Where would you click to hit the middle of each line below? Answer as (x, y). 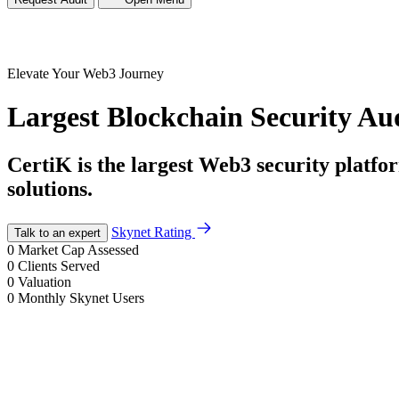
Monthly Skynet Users (81, 297)
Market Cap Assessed (78, 249)
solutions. (50, 188)
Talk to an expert (57, 232)
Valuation (45, 281)
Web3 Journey (123, 73)
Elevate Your (45, 73)
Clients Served (59, 265)
